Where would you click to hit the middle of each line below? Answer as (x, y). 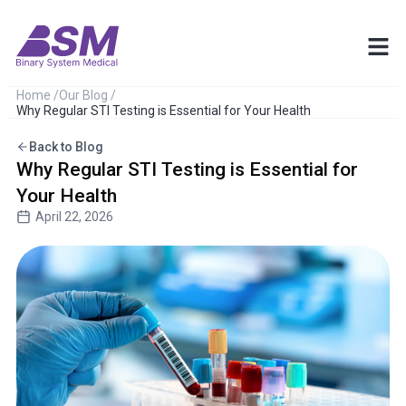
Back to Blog (66, 147)
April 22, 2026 (74, 217)
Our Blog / (87, 95)
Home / (38, 95)
